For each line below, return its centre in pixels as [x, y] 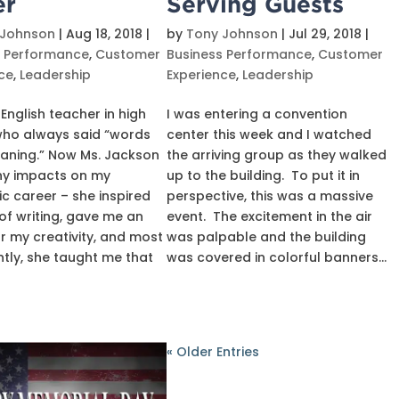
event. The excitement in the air [270, 216]
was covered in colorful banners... [277, 257]
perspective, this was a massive [270, 196]
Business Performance [240, 54]
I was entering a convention [257, 114]
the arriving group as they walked [277, 155]
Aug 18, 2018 [104, 34]
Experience [202, 75]
